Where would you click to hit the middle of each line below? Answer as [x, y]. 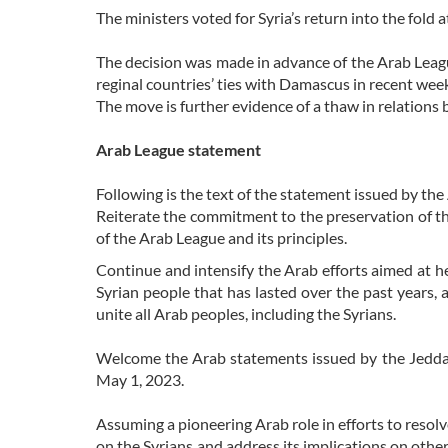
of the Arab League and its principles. [221, 238]
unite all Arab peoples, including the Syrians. [246, 314]
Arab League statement [178, 150]
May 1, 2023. [140, 380]
